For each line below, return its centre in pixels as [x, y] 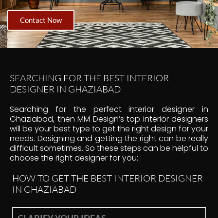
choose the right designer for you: [74, 158]
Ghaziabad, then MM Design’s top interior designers [109, 119]
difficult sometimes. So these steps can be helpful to [109, 148]
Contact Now [41, 20]
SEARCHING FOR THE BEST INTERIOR [89, 78]
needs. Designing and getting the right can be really [109, 138]
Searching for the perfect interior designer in [109, 109]
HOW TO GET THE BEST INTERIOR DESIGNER [108, 178]
